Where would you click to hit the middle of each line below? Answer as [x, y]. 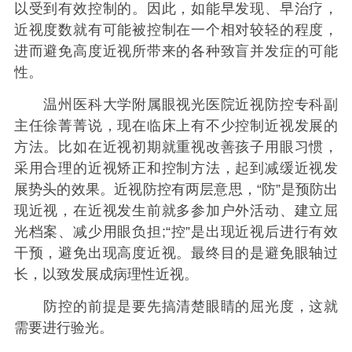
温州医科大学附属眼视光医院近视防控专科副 [176, 104]
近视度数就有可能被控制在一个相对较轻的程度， [176, 29]
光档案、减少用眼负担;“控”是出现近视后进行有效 [176, 231]
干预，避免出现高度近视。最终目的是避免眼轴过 [176, 253]
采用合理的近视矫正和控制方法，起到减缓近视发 [176, 168]
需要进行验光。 [63, 328]
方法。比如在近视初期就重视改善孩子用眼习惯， [176, 147]
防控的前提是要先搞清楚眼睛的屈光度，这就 [176, 307]
